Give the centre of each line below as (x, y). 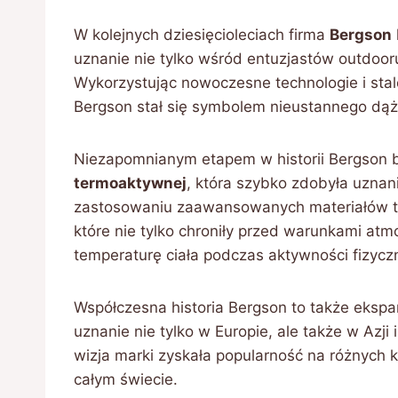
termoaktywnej (130, 183)
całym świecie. (126, 379)
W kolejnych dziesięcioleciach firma (202, 35)
